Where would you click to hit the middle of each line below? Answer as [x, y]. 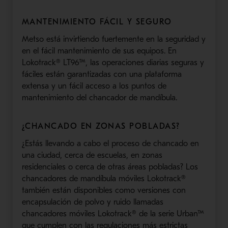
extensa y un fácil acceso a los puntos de [94, 86]
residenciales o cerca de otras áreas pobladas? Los [110, 167]
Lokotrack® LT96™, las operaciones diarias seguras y [113, 62]
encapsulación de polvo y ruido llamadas [92, 202]
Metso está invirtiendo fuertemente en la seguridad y [113, 39]
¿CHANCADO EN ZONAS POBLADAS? [101, 126]
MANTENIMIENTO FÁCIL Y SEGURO [97, 22]
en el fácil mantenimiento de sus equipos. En [99, 51]
